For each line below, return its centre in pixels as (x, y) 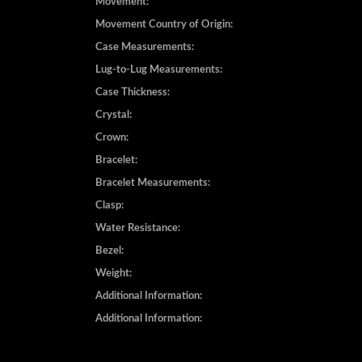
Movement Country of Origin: (164, 44)
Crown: (112, 157)
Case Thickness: (133, 112)
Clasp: (109, 225)
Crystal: (114, 135)
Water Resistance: (138, 248)
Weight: (114, 293)
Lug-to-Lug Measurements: (159, 89)
